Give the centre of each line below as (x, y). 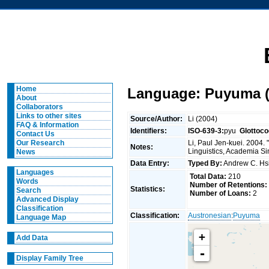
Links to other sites (49, 116)
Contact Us (35, 134)
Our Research (40, 143)
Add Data (32, 238)
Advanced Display (47, 199)
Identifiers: (150, 131)
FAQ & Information (47, 125)
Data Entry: (151, 163)
